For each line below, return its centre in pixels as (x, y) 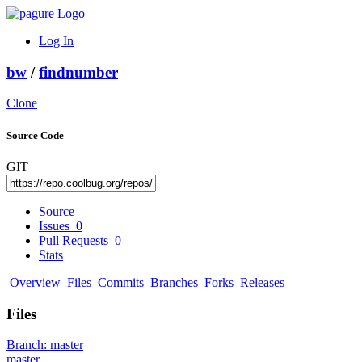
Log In (56, 41)
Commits (121, 282)
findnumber (78, 72)
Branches (174, 282)
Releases (261, 282)
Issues (56, 225)
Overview (35, 282)
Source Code (35, 135)
